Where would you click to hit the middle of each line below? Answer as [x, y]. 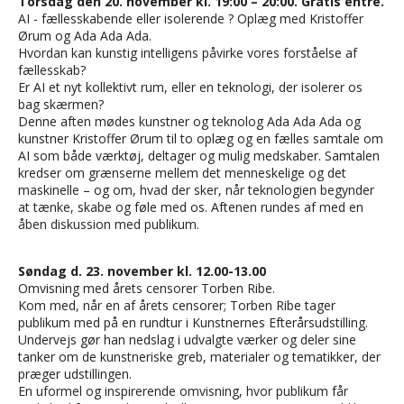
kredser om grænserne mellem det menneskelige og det [182, 173]
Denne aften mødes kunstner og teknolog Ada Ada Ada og [189, 121]
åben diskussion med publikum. [109, 224]
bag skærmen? [61, 104]
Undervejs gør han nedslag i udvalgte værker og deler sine [187, 340]
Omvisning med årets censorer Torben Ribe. [147, 288]
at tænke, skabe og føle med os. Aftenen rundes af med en [191, 207]
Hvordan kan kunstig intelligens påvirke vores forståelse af [188, 53]
